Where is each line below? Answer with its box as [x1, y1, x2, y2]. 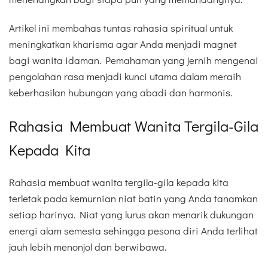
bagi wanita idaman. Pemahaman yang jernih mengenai [9, 53, 258, 68]
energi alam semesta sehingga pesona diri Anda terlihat [9, 223, 258, 237]
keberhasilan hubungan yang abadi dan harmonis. [9, 86, 232, 100]
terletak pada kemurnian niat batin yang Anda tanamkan [9, 191, 258, 205]
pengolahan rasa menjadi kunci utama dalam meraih [9, 69, 241, 84]
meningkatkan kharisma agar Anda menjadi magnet [9, 37, 237, 51]
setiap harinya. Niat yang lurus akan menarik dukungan [9, 207, 254, 221]
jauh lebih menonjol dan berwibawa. [9, 239, 166, 254]
